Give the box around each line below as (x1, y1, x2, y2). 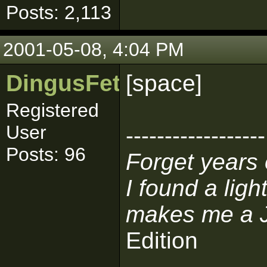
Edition (126, 228, 198, 253)
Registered (6, 100, 99, 121)
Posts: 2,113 (6, 2, 111, 23)
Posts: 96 (6, 144, 86, 165)
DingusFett (6, 70, 128, 96)
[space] (126, 70, 202, 96)
